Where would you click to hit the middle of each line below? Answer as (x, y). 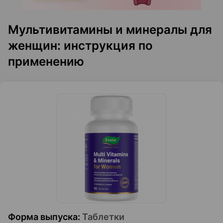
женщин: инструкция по (80, 46)
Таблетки (103, 217)
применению (46, 61)
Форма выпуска (43, 217)
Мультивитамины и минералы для (110, 30)
